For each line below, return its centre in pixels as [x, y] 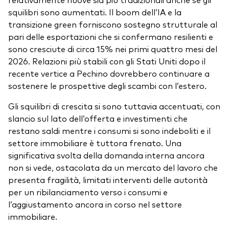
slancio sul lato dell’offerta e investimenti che [98, 118]
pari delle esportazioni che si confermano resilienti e [111, 37]
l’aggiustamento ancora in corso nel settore [95, 204]
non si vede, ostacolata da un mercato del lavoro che [113, 167]
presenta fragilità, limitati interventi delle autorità [108, 180]
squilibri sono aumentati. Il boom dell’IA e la [95, 12]
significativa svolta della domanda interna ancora [106, 155]
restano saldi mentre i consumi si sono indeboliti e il [109, 131]
